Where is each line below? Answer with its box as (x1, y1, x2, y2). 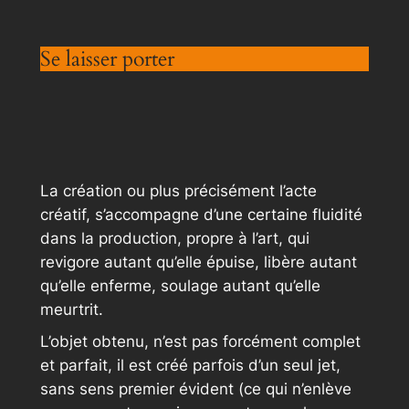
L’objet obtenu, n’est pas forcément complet (39, 332, 361, 351)
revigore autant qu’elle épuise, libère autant (39, 253, 357, 272)
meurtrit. (39, 300, 103, 320)
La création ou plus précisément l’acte (39, 182, 317, 201)
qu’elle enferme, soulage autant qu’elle (39, 277, 320, 296)
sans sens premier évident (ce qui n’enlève (39, 380, 351, 399)
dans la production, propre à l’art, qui (39, 229, 309, 248)
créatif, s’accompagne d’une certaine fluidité (39, 205, 362, 225)
